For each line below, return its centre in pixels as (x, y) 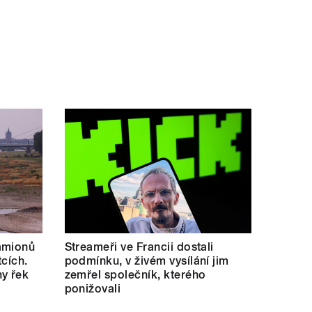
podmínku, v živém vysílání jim (147, 260)
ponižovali (93, 288)
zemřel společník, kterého (135, 274)
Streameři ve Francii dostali (139, 247)
